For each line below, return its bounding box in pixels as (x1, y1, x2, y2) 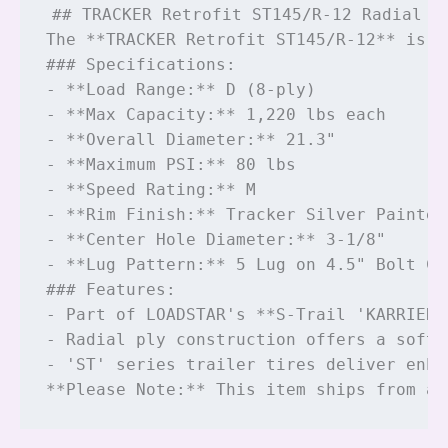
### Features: (45, 279, 176, 299)
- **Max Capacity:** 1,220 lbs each (45, 104, 386, 124)
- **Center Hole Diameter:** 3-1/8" (45, 229, 386, 249)
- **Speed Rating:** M (45, 179, 256, 199)
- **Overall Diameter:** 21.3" (45, 129, 336, 149)
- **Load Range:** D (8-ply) (45, 79, 316, 99)
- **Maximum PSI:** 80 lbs (45, 154, 296, 174)
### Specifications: (45, 54, 236, 74)
